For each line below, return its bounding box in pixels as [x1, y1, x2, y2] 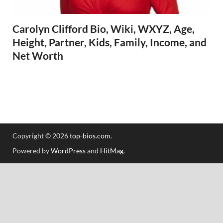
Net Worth [12, 49, 63, 62]
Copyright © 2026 [12, 131, 70, 140]
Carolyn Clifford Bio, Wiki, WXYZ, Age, [12, 22, 195, 35]
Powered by [12, 146, 51, 155]
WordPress [51, 146, 86, 155]
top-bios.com [70, 131, 111, 140]
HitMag [100, 146, 123, 155]
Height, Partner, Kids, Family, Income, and [12, 35, 207, 48]
